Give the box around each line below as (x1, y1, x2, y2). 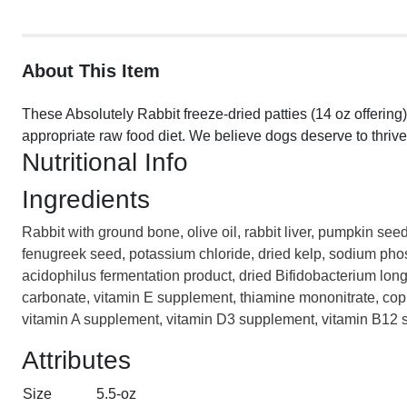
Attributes (22, 346, 131, 374)
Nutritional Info (22, 148, 188, 176)
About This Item (22, 61, 160, 81)
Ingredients (22, 185, 150, 213)
